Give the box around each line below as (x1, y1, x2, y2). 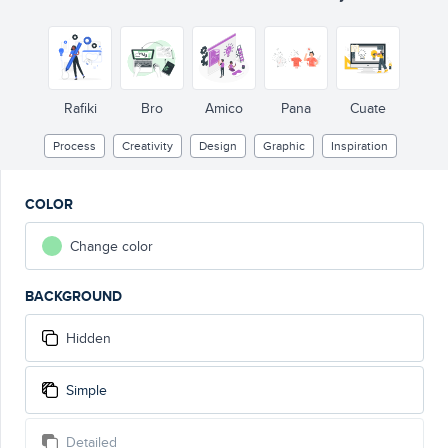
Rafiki (63, 98, 97, 118)
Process (52, 137, 96, 154)
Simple (66, 380, 107, 400)
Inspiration (330, 137, 388, 154)
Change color (70, 236, 153, 256)
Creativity (121, 137, 173, 154)
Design (198, 137, 237, 154)
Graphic (262, 137, 305, 154)
